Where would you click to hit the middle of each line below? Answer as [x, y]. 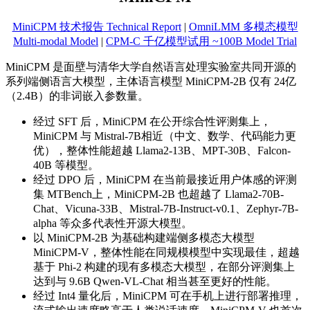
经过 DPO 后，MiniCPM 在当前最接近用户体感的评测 [165, 179]
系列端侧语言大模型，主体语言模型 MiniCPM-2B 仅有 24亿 [151, 81]
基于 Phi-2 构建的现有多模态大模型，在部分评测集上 [164, 266]
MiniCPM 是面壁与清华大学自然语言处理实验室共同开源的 [151, 66]
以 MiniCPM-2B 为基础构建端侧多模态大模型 [144, 237]
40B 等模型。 [66, 165]
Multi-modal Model [56, 41]
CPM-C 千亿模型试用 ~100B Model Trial [201, 41]
